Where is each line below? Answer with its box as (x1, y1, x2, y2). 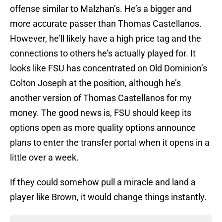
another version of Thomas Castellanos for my (10, 93, 192, 104)
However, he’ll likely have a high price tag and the (10, 33, 201, 44)
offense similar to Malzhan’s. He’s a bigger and (10, 3, 192, 14)
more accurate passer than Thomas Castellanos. (10, 18, 202, 29)
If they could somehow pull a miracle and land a (10, 177, 196, 188)
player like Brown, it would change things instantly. (10, 192, 207, 203)
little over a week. (10, 152, 79, 163)
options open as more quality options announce (10, 122, 196, 133)
